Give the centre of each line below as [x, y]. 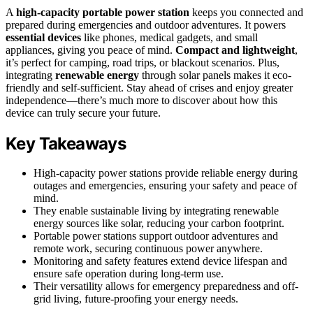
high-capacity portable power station [103, 12]
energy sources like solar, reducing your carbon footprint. [159, 224]
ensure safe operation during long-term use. [129, 274]
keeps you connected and [246, 12]
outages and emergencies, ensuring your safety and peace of [165, 186]
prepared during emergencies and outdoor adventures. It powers [146, 24]
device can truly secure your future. [83, 112]
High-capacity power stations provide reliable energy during [166, 173]
